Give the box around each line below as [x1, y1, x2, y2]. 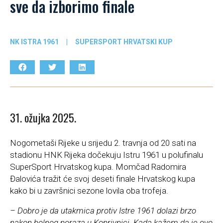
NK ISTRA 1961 [10, 37, 59, 46]
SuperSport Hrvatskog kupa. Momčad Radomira [10, 162, 186, 172]
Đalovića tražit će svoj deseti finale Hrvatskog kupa [10, 174, 195, 184]
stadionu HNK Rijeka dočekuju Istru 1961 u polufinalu [10, 150, 203, 160]
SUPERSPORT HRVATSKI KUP [75, 37, 173, 46]
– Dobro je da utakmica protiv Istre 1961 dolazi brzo [10, 206, 196, 216]
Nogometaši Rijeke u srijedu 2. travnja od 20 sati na [10, 138, 196, 148]
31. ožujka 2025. [10, 110, 76, 126]
